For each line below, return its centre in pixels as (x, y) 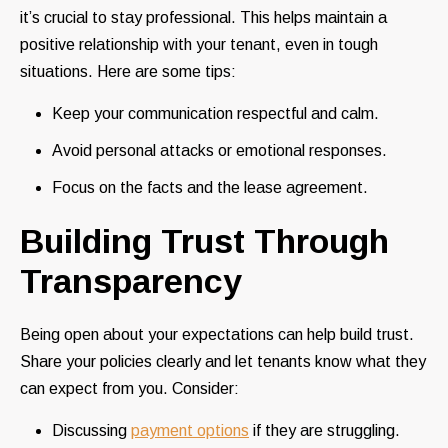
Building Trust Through (204, 241)
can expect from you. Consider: (129, 389)
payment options (190, 431)
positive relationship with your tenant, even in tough (199, 45)
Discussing (91, 431)
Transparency (131, 281)
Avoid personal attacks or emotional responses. (219, 151)
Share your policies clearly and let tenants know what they (223, 362)
